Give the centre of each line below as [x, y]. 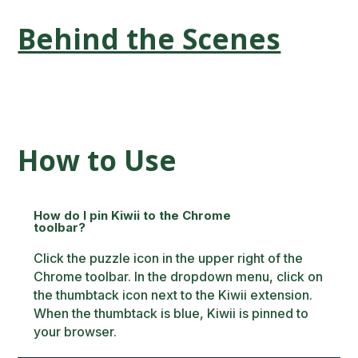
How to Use [97, 160]
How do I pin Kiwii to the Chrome [133, 215]
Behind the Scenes [149, 39]
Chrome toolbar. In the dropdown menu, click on [179, 276]
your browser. [76, 332]
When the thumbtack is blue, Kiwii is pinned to [171, 313]
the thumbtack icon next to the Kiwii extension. [173, 295]
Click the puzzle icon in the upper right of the [169, 258]
